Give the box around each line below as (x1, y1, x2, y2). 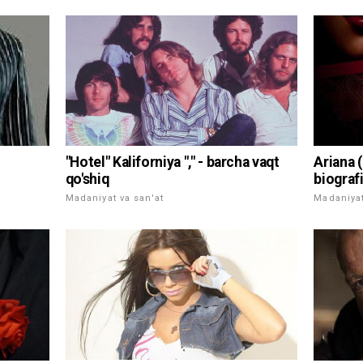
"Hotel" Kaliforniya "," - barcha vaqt (65, 154, 280, 171)
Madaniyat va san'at (65, 193, 164, 204)
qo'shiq (65, 171, 109, 188)
